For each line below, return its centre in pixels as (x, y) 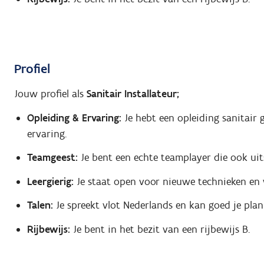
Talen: (40, 205)
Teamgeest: (52, 158)
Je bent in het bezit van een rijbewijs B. (160, 229)
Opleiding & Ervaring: (74, 118)
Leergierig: (50, 181)
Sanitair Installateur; (133, 94)
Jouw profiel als (50, 94)
